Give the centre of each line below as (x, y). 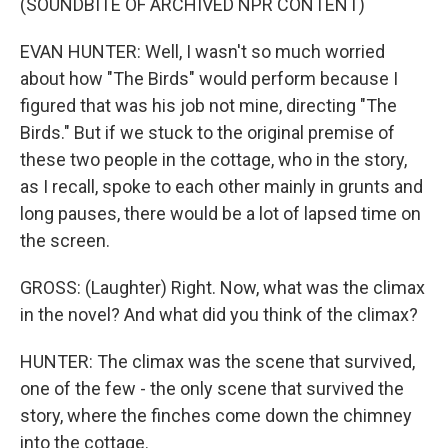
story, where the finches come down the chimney (216, 415)
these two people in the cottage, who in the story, (213, 159)
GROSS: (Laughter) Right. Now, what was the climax (222, 287)
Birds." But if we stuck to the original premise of (207, 132)
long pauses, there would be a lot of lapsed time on (220, 213)
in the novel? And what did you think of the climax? (219, 314)
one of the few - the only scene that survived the (212, 388)
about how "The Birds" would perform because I (209, 78)
